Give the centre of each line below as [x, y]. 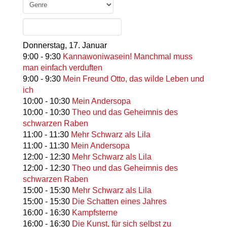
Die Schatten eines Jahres [119, 202]
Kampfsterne [94, 213]
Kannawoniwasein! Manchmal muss [127, 57]
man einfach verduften [62, 68]
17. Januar [88, 46]
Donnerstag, [45, 46]
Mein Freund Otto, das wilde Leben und [133, 79]
